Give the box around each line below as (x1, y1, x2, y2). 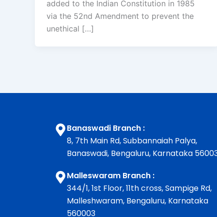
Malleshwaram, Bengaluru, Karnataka (67, 195, 208, 207)
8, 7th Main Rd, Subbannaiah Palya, (67, 135, 197, 147)
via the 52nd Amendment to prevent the (46, 11, 194, 21)
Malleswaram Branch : (67, 170, 155, 182)
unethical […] (46, 24, 94, 34)
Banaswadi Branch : (67, 123, 145, 134)
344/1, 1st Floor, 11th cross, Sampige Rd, (67, 183, 212, 194)
